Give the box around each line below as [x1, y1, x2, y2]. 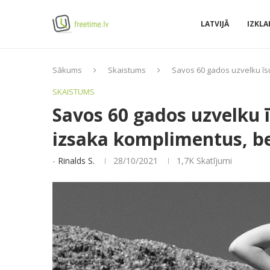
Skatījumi [194, 155, 232, 166]
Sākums [52, 64, 82, 75]
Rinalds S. [58, 155, 95, 166]
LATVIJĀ [201, 19, 229, 29]
